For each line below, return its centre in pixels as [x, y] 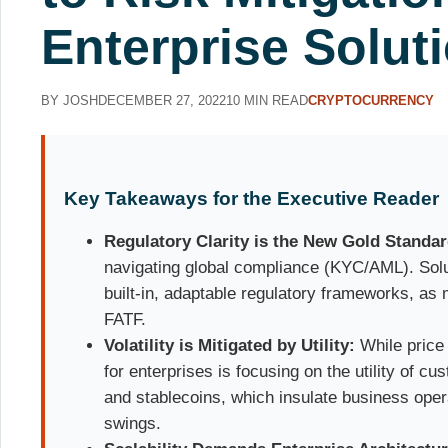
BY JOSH [69, 100]
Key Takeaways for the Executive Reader [252, 198]
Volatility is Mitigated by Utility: [230, 346]
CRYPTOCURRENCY [371, 100]
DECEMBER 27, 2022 [162, 100]
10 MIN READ [267, 100]
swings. [133, 424]
